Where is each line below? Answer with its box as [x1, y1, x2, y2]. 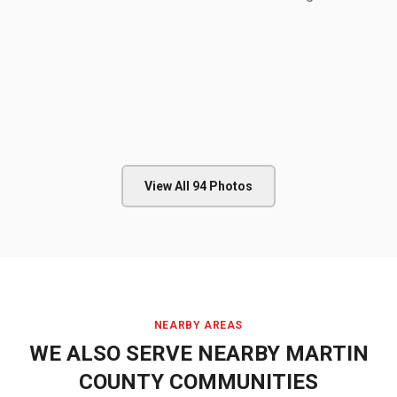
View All [144, 179, 192, 193]
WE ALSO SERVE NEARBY [28, 341, 285, 366]
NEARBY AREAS [153, 319, 244, 331]
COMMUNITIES [164, 370, 318, 394]
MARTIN [284, 341, 369, 366]
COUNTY [79, 370, 164, 394]
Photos [206, 179, 253, 193]
